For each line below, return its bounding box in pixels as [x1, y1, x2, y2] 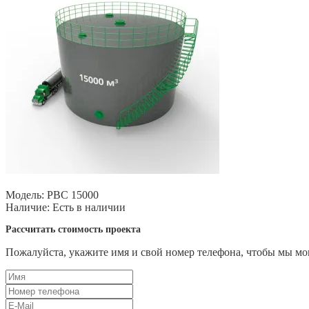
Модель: [6, 188, 44, 201]
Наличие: [6, 201, 50, 213]
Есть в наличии [50, 201, 126, 213]
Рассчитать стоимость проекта [6, 223, 141, 235]
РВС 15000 [44, 188, 99, 201]
